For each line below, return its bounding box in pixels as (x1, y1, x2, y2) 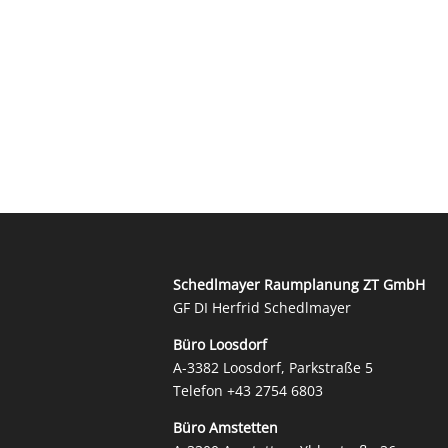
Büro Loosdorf (173, 334, 267, 354)
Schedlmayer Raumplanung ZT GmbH (173, 274, 425, 294)
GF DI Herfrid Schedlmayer (173, 297, 351, 317)
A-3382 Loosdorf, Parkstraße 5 (173, 357, 373, 377)
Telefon (173, 380, 227, 400)
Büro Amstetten (173, 417, 278, 437)
